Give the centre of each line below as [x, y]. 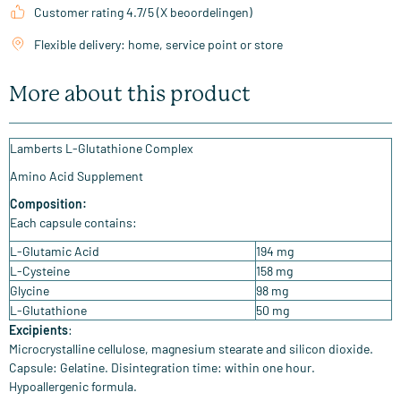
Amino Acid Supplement [77, 176]
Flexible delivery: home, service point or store [158, 45]
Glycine [30, 291]
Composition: [48, 204]
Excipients [38, 330]
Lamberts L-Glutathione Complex [102, 149]
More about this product [130, 94]
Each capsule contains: [73, 223]
